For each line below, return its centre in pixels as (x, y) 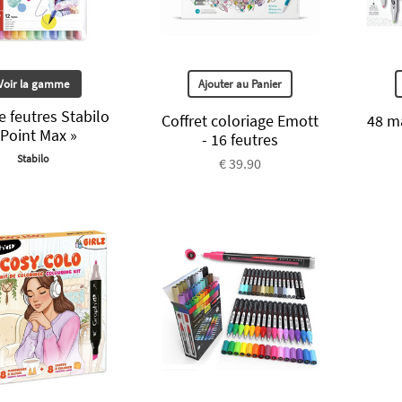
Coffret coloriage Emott (240, 120)
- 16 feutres (240, 139)
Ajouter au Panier (240, 83)
